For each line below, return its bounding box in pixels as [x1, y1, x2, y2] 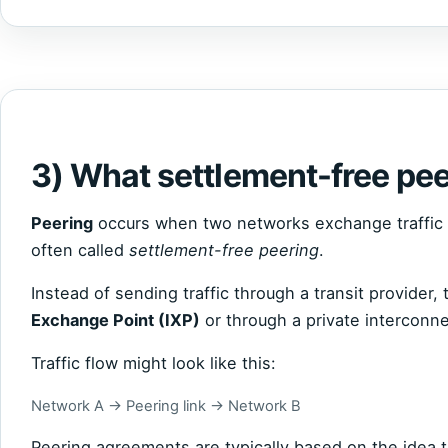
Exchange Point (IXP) [31, 310, 200, 331]
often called [31, 239, 129, 260]
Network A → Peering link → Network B [31, 396, 301, 415]
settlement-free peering [129, 239, 319, 260]
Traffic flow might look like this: [31, 353, 276, 374]
